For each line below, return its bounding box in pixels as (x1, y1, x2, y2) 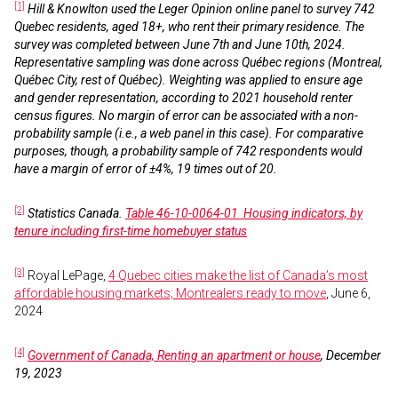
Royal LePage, (25, 268, 108, 283)
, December (321, 348, 381, 362)
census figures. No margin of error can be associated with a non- (14, 108, 358, 123)
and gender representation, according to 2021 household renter (14, 91, 353, 105)
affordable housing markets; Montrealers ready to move (14, 286, 326, 300)
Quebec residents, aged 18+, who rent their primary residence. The (14, 20, 364, 34)
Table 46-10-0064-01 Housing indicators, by (125, 206, 362, 220)
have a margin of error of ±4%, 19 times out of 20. (14, 162, 277, 176)
